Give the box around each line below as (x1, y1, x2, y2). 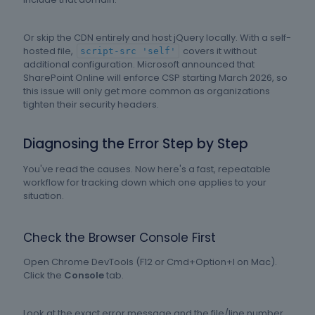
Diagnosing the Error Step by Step (23, 134, 248, 154)
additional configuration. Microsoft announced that (23, 58, 255, 72)
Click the (23, 269, 64, 283)
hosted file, (23, 44, 75, 58)
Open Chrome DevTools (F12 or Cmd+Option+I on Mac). (23, 255, 277, 269)
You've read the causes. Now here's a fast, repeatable (23, 162, 271, 176)
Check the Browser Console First (23, 229, 216, 247)
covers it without (181, 44, 257, 58)
